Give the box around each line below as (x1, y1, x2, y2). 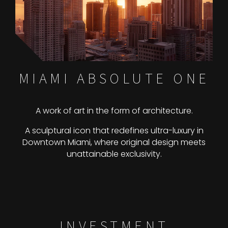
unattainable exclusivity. (66, 148, 162, 160)
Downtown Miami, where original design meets (22, 136, 206, 148)
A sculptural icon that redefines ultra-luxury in (24, 124, 204, 136)
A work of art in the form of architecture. (35, 104, 193, 117)
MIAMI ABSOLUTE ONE (18, 68, 210, 87)
